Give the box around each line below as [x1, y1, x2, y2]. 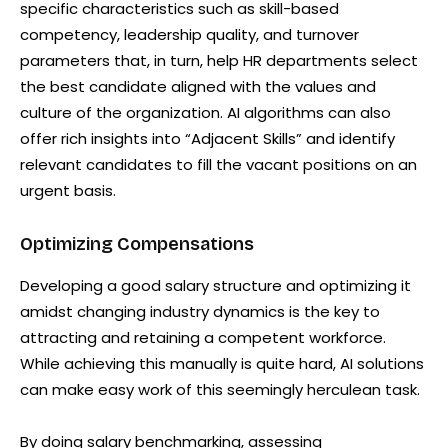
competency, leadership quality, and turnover [20, 23, 359, 45]
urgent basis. [20, 179, 116, 201]
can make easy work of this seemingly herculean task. [20, 378, 420, 400]
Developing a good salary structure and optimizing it [20, 274, 411, 296]
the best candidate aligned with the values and [20, 75, 376, 97]
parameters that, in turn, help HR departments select [20, 49, 418, 71]
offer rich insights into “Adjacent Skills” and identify [20, 127, 395, 149]
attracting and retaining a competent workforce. [20, 326, 386, 348]
